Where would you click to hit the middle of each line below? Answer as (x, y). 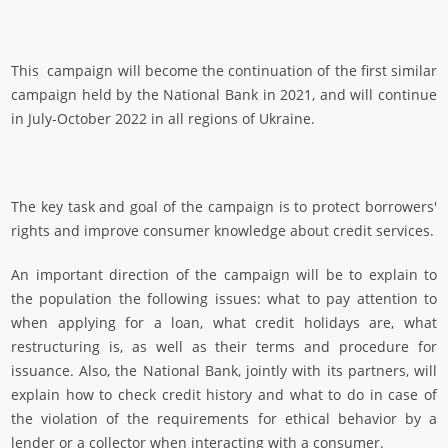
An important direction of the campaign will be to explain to (224, 275)
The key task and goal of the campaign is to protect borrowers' (224, 207)
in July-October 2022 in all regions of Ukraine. (163, 119)
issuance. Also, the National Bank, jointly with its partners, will (224, 371)
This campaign (62, 71)
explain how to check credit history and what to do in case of (224, 395)
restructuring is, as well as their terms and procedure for (224, 347)
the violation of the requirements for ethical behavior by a (224, 419)
